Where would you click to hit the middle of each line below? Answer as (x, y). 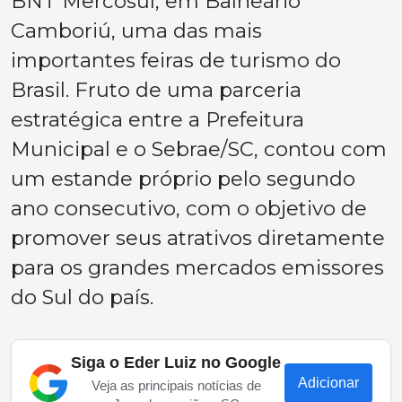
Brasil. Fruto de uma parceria (156, 90)
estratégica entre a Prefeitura (157, 119)
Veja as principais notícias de (176, 385)
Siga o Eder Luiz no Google (176, 363)
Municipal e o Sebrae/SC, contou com (199, 149)
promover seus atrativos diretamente (198, 238)
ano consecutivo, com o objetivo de (189, 208)
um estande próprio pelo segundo (183, 179)
